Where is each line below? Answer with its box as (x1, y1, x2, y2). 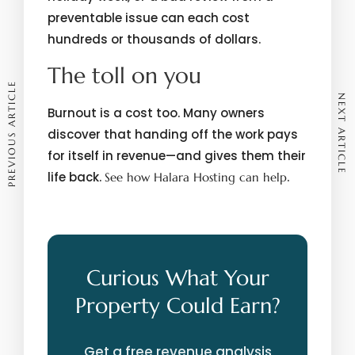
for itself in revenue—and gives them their (48, 147, 306, 164)
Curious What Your (86, 265, 269, 292)
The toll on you (48, 62, 201, 90)
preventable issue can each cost (48, 10, 250, 26)
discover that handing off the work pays (48, 126, 298, 143)
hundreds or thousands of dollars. (48, 31, 261, 48)
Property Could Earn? (74, 292, 281, 319)
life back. (48, 169, 105, 185)
